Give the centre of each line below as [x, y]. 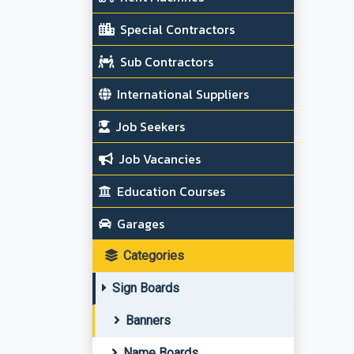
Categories [152, 256]
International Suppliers [181, 94]
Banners [147, 320]
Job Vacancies [158, 159]
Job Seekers [149, 126]
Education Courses [169, 191]
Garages [139, 224]
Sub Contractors [165, 62]
